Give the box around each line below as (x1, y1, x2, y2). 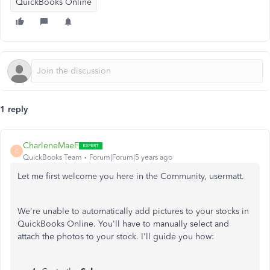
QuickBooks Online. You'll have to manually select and (17, 219, 229, 229)
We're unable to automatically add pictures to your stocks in (17, 206, 249, 216)
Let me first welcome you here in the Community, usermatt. (17, 171, 244, 181)
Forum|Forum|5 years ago (89, 153, 172, 162)
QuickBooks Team (23, 153, 82, 162)
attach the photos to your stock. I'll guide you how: (17, 231, 214, 242)
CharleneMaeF (23, 140, 79, 151)
